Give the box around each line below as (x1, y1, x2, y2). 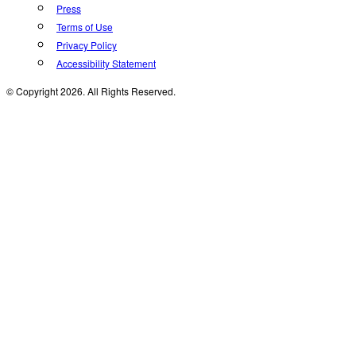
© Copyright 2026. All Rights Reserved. (6, 84, 176, 99)
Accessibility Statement (56, 56, 156, 71)
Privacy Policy (56, 38, 117, 52)
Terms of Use (56, 20, 113, 34)
